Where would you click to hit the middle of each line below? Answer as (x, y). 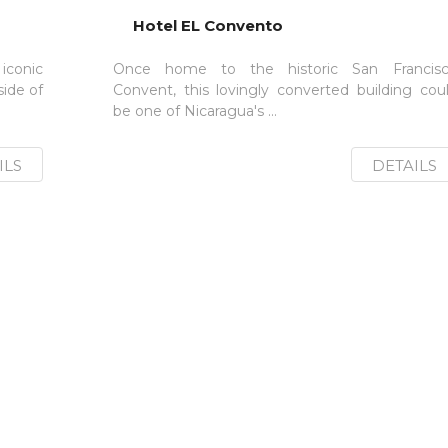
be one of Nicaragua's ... (194, 111)
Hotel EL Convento (207, 25)
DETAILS (404, 165)
